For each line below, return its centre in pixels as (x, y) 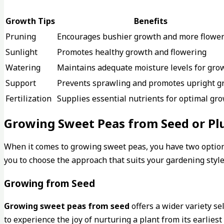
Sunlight (21, 52)
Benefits (150, 21)
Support (21, 83)
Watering (23, 67)
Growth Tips (30, 21)
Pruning (21, 36)
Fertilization (28, 98)
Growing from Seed (49, 183)
